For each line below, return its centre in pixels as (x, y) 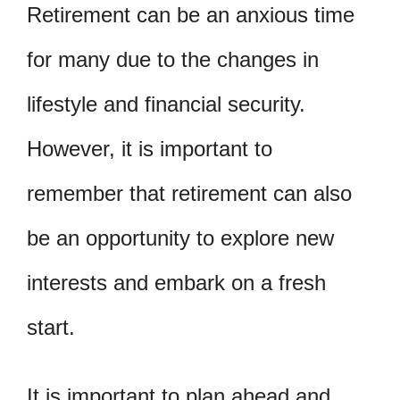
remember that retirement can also (189, 193)
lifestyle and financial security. (166, 104)
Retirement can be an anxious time (191, 14)
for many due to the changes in (173, 59)
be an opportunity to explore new (180, 237)
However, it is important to (150, 148)
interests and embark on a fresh (176, 282)
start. (51, 327)
